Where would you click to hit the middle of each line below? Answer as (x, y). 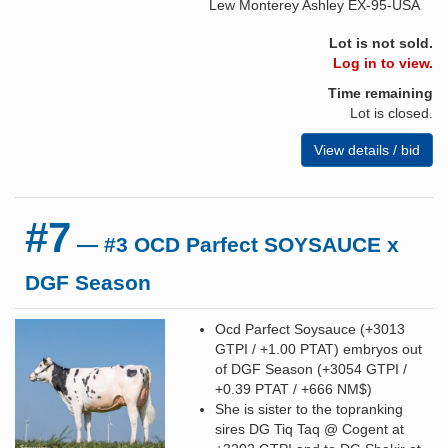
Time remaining (380, 92)
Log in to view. (383, 62)
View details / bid (367, 149)
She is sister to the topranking (309, 408)
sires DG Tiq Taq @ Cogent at (309, 428)
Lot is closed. (391, 112)
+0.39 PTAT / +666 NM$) (293, 388)
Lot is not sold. (381, 42)
